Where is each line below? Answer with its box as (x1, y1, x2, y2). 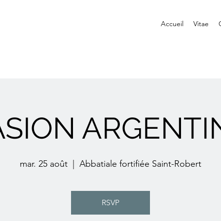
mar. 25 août (20, 158, 68, 169)
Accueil (161, 19, 184, 28)
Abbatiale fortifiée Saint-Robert (79, 158, 201, 169)
